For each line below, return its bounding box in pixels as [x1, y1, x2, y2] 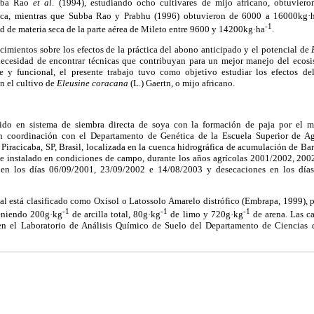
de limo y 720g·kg [168, 209, 243, 220]
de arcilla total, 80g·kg [69, 209, 161, 220]
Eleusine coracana [57, 78, 128, 89]
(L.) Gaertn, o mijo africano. [128, 78, 235, 89]
